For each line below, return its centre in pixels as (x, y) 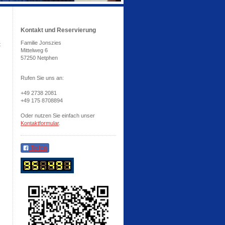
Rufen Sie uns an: (42, 78)
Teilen (38, 148)
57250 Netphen (39, 58)
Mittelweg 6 (34, 50)
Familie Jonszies (41, 43)
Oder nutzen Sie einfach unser (58, 116)
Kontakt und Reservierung (58, 30)
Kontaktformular (40, 123)
